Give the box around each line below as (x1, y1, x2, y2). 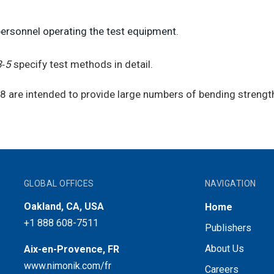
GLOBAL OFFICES (23, 178, 94, 188)
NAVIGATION (204, 178, 256, 188)
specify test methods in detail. (11, 57, 153, 70)
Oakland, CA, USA (23, 200, 104, 212)
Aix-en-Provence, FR (23, 243, 119, 255)
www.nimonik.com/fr (23, 259, 111, 272)
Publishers (204, 221, 251, 234)
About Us (204, 242, 244, 254)
